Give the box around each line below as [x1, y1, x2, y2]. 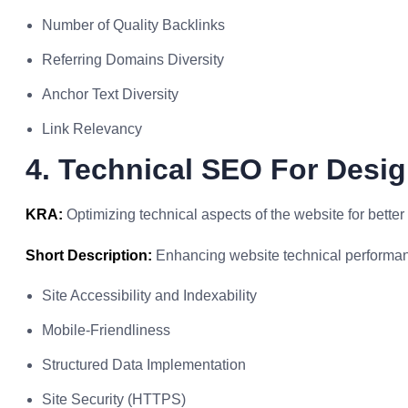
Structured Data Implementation [42, 357, 246, 372]
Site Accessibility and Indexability [42, 288, 257, 303]
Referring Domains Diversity [42, 52, 224, 67]
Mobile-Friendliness [42, 322, 170, 338]
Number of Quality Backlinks [42, 17, 225, 33]
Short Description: [25, 248, 152, 263]
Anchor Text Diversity [42, 87, 178, 102]
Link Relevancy [42, 121, 142, 137]
